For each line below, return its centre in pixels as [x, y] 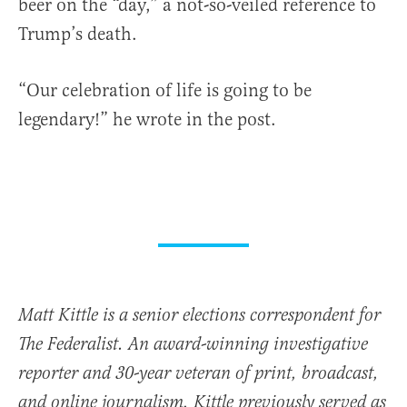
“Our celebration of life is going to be [165, 91]
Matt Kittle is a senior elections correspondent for [199, 316]
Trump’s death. [80, 35]
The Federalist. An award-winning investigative [193, 345]
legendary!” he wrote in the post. [147, 120]
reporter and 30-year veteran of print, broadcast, [199, 374]
